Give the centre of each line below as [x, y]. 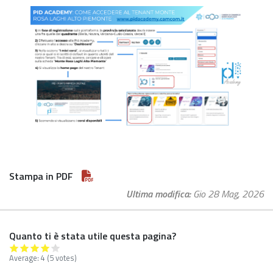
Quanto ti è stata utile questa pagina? [93, 236]
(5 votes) [62, 257]
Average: [25, 257]
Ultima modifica [158, 193]
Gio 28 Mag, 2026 [229, 193]
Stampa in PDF [41, 176]
